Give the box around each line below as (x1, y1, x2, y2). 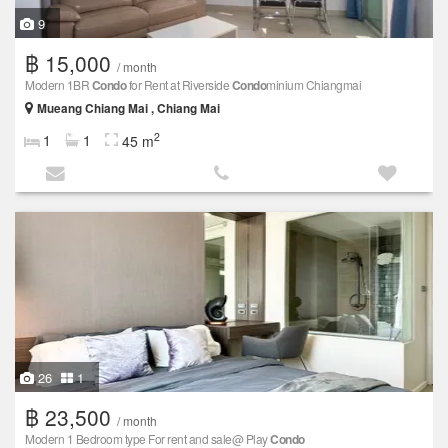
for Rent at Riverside (126, 76, 232, 94)
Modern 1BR (25, 76, 92, 94)
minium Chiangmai (266, 76, 361, 94)
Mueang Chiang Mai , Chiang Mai (37, 100, 220, 118)
